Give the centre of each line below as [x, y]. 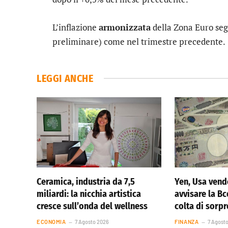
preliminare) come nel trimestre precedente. [139, 41]
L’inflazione [76, 27]
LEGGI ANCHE [65, 78]
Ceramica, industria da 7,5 [86, 181]
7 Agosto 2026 [92, 221]
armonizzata [125, 27]
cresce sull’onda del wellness [92, 206]
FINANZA [187, 221]
